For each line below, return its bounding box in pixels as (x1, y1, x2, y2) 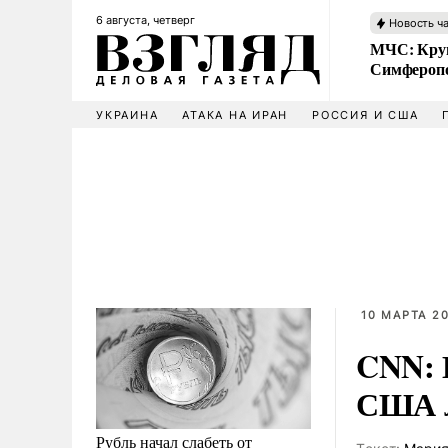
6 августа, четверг (96, 13, 195, 27)
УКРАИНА (96, 108, 159, 122)
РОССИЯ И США (312, 108, 419, 122)
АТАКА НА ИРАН (182, 108, 289, 122)
